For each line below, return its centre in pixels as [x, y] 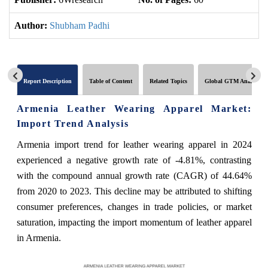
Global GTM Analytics [234, 81]
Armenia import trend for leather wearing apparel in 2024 [134, 144]
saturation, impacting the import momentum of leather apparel [134, 222]
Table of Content [110, 81]
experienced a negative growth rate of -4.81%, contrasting [134, 160]
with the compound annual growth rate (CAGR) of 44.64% [134, 175]
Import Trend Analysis [73, 123]
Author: [31, 25]
